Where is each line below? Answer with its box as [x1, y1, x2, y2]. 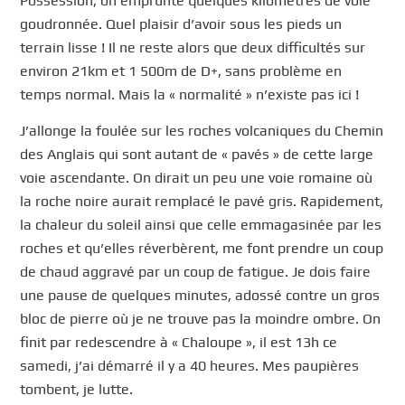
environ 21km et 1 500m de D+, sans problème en [20, 61, 343, 80]
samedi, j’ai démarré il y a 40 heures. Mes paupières [20, 356, 360, 374]
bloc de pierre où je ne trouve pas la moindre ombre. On [20, 309, 381, 327]
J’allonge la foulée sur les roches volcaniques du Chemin [20, 121, 384, 139]
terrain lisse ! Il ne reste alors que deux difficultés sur [20, 38, 366, 56]
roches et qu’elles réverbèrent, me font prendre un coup [20, 239, 384, 257]
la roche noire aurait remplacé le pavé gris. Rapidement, [20, 192, 384, 210]
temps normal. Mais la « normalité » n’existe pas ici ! [20, 85, 360, 103]
